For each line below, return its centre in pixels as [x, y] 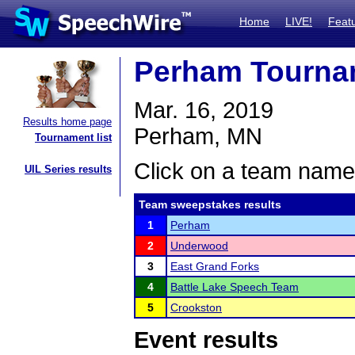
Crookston [196, 307]
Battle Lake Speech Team [235, 287]
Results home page [67, 122]
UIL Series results [68, 169]
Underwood [199, 246]
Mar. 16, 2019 [204, 110]
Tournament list [73, 137]
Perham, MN [198, 136]
